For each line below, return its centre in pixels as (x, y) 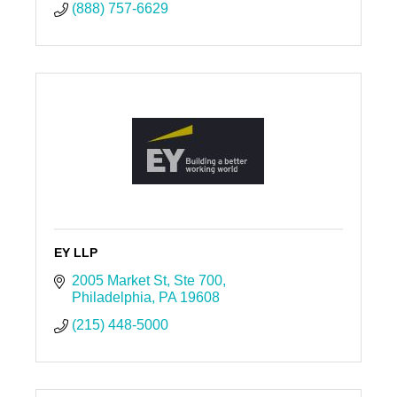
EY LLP (75, 253)
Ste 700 (198, 281)
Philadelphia (111, 298)
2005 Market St (119, 281)
